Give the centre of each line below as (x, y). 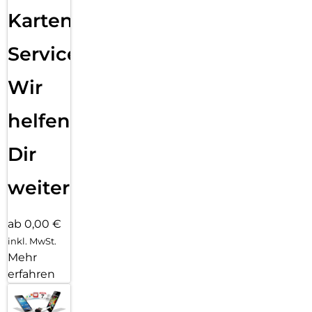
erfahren (31, 274)
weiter (39, 187)
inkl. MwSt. (32, 241)
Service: (46, 54)
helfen (39, 120)
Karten (40, 20)
